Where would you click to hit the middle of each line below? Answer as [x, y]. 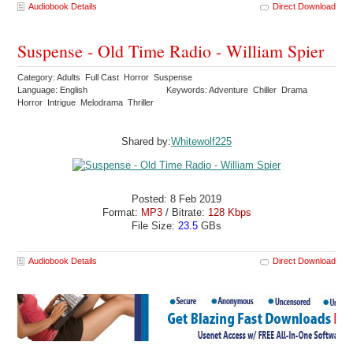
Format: [121, 213]
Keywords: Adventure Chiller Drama [238, 89]
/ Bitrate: [185, 213]
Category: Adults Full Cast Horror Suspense [106, 77]
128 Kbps [229, 213]
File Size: [155, 226]
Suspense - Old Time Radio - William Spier [171, 50]
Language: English [53, 89]
